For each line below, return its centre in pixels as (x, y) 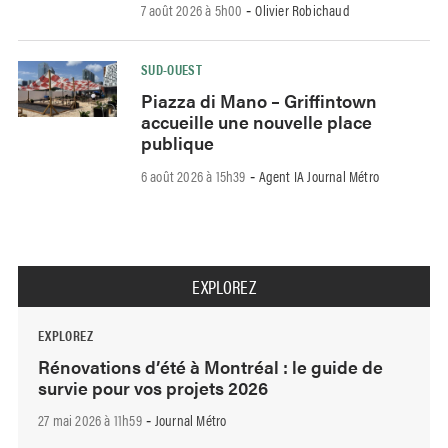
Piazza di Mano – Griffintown (258, 101)
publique (177, 143)
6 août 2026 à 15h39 (193, 175)
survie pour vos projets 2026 (153, 387)
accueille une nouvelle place (256, 122)
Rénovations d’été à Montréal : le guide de (210, 366)
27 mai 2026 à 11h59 (90, 420)
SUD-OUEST (171, 69)
